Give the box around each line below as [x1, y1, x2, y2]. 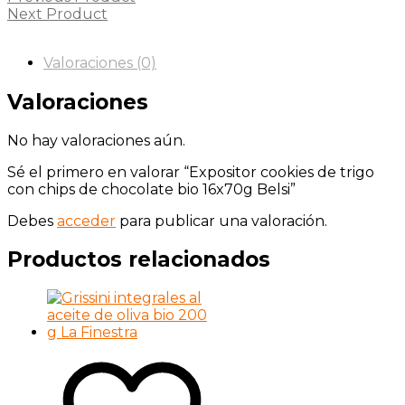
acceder [57, 212, 116, 230]
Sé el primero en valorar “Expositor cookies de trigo [7, 163, 374, 181]
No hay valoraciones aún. [7, 131, 185, 149]
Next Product [7, 5, 108, 24]
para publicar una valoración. [116, 212, 327, 230]
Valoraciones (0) [43, 54, 156, 72]
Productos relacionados [7, 246, 270, 272]
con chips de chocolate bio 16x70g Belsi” [7, 180, 296, 198]
